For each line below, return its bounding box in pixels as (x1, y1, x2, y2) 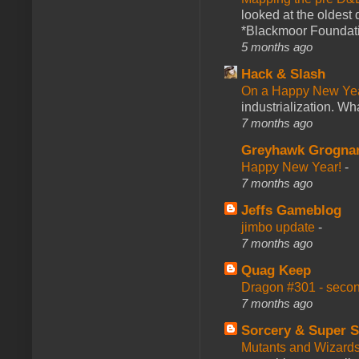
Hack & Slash (241, 66, 325, 82)
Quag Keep (241, 262, 311, 278)
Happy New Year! (241, 159, 345, 174)
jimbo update (241, 220, 318, 234)
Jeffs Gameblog (241, 202, 341, 218)
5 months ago (241, 39, 313, 54)
